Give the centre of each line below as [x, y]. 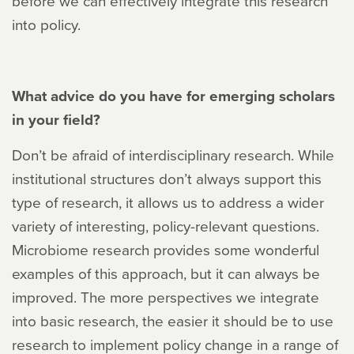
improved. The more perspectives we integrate [166, 297]
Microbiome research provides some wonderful [166, 250]
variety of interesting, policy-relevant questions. [166, 226]
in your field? [56, 120]
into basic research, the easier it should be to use [173, 321]
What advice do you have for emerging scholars [173, 96]
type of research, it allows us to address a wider [168, 202]
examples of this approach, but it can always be [166, 273]
